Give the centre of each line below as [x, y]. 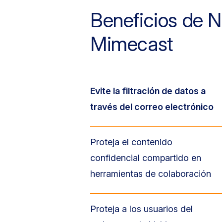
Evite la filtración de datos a [148, 91]
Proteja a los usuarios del [141, 209]
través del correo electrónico [152, 107]
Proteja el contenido [131, 142]
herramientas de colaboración [151, 174]
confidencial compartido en [146, 158]
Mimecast [132, 44]
